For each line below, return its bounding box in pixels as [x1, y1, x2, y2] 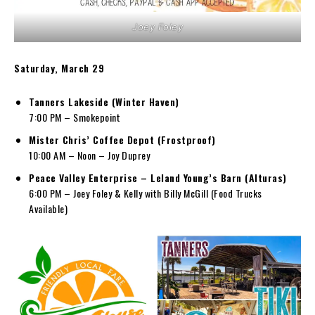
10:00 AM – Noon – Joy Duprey [29, 147, 150, 162]
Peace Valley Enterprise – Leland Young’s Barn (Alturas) [29, 169, 287, 185]
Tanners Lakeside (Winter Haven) [29, 94, 179, 109]
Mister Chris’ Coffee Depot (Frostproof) [29, 131, 216, 147]
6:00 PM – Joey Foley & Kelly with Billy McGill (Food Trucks [29, 185, 262, 200]
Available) [29, 200, 67, 216]
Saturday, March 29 [14, 60, 104, 75]
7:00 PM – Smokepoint [29, 109, 120, 124]
